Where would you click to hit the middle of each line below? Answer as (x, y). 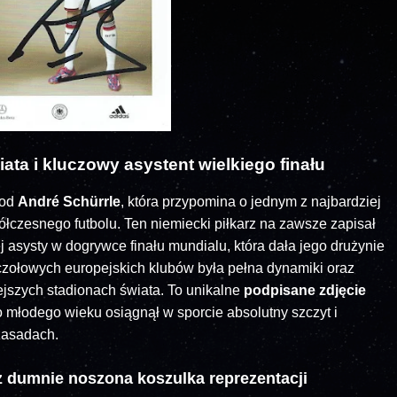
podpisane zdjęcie (305, 291)
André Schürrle (69, 202)
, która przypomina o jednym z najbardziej (251, 202)
